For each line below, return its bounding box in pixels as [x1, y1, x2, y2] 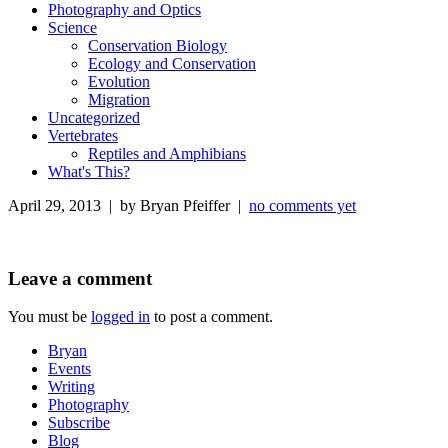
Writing [48, 378, 95, 396]
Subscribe [48, 414, 110, 432]
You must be [8, 308, 91, 326]
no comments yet [249, 196, 356, 214]
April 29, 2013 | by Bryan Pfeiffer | [8, 196, 249, 214]
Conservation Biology [88, 36, 227, 54]
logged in [91, 308, 150, 326]
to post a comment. [150, 308, 273, 326]
